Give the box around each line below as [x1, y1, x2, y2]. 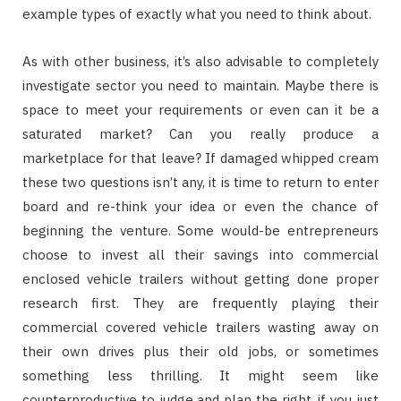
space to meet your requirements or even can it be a [22, 101, 379, 119]
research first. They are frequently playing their [22, 294, 379, 312]
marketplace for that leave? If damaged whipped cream [22, 149, 379, 167]
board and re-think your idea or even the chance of [22, 198, 379, 216]
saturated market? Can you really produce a [22, 125, 379, 143]
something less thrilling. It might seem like [22, 367, 379, 385]
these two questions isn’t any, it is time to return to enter [22, 174, 379, 192]
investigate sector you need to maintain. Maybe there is [22, 77, 379, 95]
